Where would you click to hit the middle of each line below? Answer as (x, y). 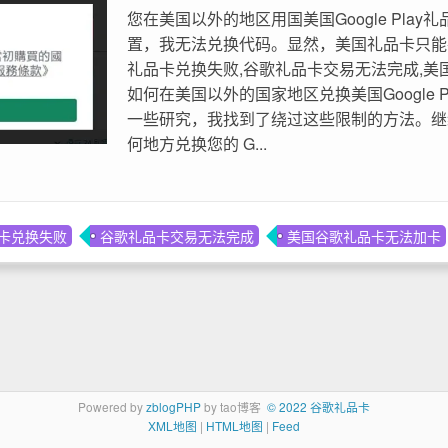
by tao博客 (233, 406)
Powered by (111, 406)
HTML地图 (234, 425)
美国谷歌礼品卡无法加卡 (364, 236)
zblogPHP (173, 406)
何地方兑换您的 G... (197, 143)
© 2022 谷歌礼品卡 (318, 406)
